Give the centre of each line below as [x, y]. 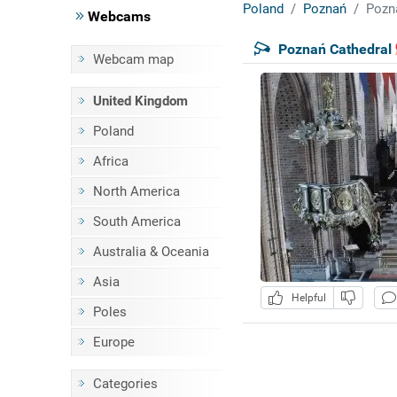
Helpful [306, 298]
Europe [113, 342]
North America [136, 191]
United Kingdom [140, 101]
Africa [110, 161]
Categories [125, 384]
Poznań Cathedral [335, 49]
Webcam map [133, 59]
